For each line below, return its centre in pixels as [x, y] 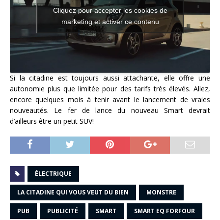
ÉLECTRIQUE [53, 174]
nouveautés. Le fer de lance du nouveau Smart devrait [110, 110]
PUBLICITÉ [63, 211]
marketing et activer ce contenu [110, 22]
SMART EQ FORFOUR [165, 211]
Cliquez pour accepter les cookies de [110, 11]
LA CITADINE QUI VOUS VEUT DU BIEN [73, 192]
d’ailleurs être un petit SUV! [53, 121]
